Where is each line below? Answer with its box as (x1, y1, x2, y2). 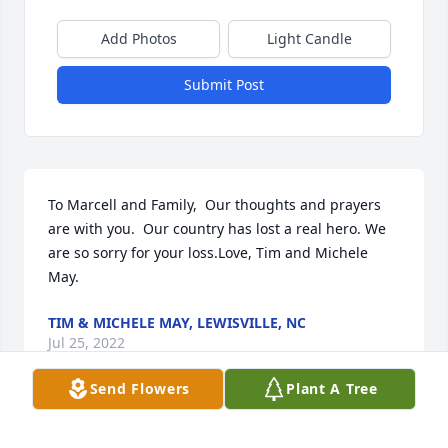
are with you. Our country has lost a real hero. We (48, 219, 386, 239)
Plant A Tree (286, 379, 378, 398)
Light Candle (267, 29, 352, 49)
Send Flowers (89, 379, 191, 398)
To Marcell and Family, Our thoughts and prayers (48, 195, 381, 215)
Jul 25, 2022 (48, 333, 125, 353)
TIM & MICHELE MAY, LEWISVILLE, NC (48, 313, 306, 333)
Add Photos (100, 29, 177, 49)
